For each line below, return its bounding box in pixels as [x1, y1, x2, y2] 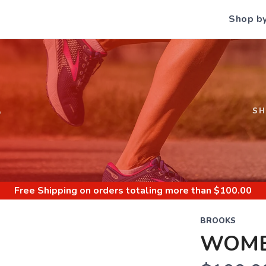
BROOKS [199, 216, 236, 226]
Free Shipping [14, 184, 77, 197]
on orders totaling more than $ [77, 184, 220, 197]
